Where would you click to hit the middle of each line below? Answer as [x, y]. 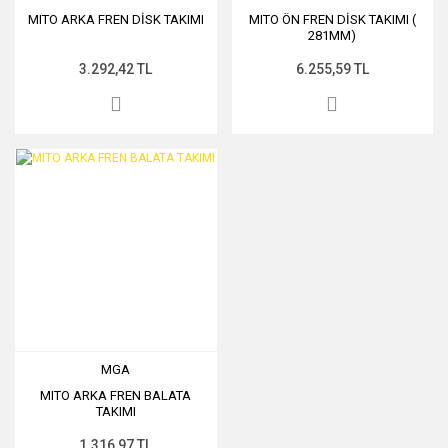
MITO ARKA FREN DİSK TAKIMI [115, 19]
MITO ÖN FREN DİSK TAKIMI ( [332, 19]
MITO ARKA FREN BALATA [116, 395]
